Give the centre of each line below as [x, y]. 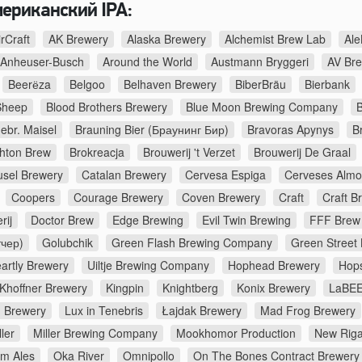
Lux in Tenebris [104, 311]
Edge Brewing [148, 220]
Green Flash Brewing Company [192, 243]
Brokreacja [97, 152]
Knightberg [190, 288]
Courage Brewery [118, 198]
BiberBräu [261, 84]
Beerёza [29, 84]
